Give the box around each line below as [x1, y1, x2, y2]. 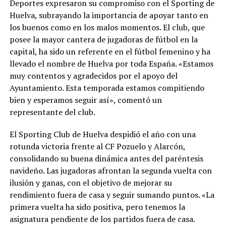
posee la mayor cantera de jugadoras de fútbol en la [9, 33, 198, 45]
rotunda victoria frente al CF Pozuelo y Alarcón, [9, 140, 185, 152]
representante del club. [9, 106, 95, 118]
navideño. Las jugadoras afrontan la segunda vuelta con [9, 164, 212, 176]
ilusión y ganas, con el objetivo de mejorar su [9, 177, 172, 188]
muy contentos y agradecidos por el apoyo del [9, 70, 178, 81]
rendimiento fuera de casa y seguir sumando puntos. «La [9, 189, 214, 200]
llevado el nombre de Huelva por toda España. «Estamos [9, 58, 213, 69]
